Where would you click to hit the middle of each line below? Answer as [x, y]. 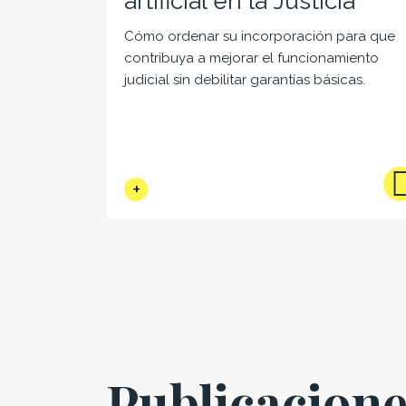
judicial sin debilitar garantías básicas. [245, 80]
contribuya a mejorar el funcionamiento [251, 58]
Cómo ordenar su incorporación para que [260, 37]
